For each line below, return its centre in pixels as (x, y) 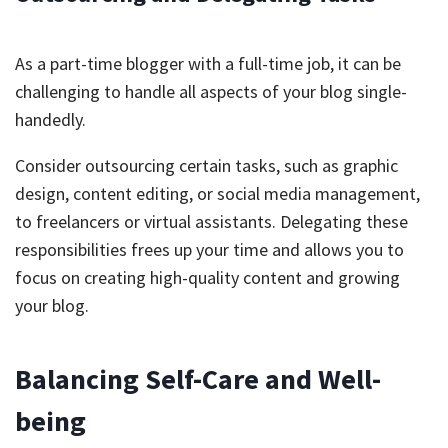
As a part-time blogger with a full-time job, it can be (208, 63)
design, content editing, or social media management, (217, 193)
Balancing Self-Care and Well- (198, 379)
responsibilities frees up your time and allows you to (209, 249)
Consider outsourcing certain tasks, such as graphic (206, 165)
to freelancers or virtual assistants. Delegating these (211, 221)
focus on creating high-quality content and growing (207, 277)
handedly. (50, 119)
